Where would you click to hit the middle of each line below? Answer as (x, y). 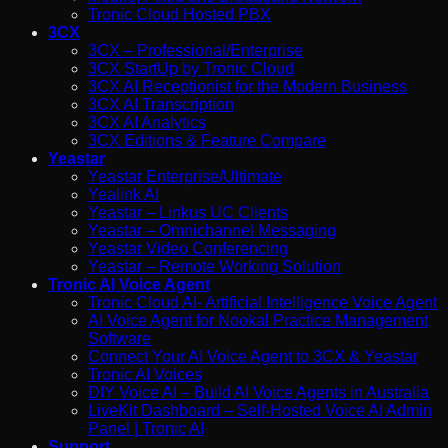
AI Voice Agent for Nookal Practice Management (258, 320)
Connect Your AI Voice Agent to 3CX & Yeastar (253, 356)
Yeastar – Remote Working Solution (214, 266)
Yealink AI (123, 194)
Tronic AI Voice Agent (129, 284)
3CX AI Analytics (147, 122)
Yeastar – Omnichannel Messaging (212, 230)
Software (119, 338)
